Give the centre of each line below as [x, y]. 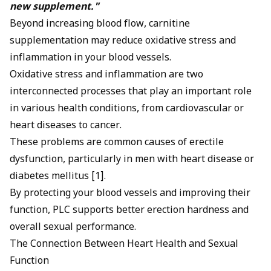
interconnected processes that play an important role [131, 93]
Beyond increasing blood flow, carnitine [100, 25]
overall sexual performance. [73, 228]
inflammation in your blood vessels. [92, 59]
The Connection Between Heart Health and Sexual [124, 245]
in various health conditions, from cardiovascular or [127, 109]
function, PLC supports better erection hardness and [129, 211]
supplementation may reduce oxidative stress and [123, 42]
